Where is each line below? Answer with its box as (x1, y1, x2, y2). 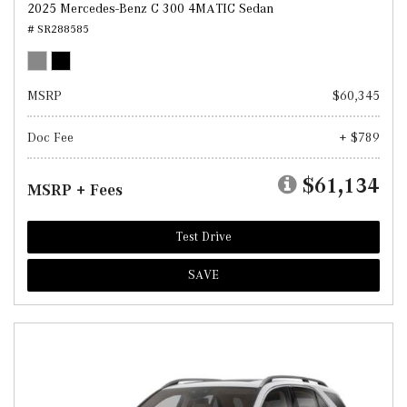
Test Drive (175, 230, 232, 243)
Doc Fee (27, 130, 74, 144)
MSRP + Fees (27, 181, 123, 199)
